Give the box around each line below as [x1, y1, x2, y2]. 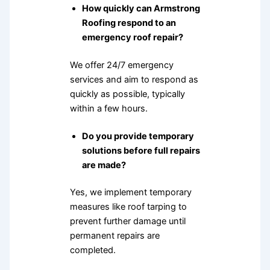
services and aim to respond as [69, 74, 198, 85]
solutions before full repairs [81, 145, 200, 156]
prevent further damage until [69, 216, 186, 227]
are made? [81, 159, 126, 171]
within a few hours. [69, 102, 148, 114]
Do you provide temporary [81, 130, 194, 142]
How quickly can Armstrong [81, 2, 200, 14]
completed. [69, 245, 116, 256]
